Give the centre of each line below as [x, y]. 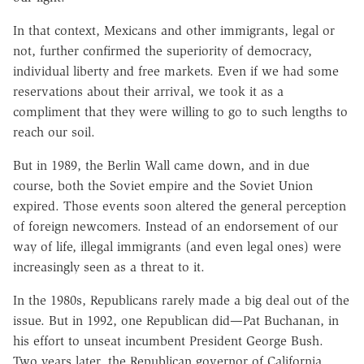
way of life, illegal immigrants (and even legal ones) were [177, 246]
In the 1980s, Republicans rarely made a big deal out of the [181, 300]
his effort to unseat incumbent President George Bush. [168, 340]
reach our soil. [54, 132]
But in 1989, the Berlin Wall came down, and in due [161, 165]
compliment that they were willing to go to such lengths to [180, 111]
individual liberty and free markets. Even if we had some [176, 71]
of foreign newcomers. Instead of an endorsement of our [175, 226]
